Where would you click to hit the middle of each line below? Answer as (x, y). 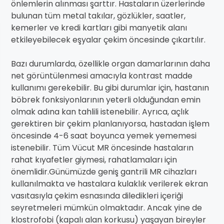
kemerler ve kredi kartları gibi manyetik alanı (99, 28)
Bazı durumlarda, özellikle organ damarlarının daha (110, 64)
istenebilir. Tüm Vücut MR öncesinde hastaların (102, 148)
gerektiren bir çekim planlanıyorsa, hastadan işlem (110, 124)
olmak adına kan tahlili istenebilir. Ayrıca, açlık (100, 112)
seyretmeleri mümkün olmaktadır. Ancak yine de (106, 208)
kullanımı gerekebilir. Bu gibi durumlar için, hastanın (110, 88)
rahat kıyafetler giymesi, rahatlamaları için (94, 160)
